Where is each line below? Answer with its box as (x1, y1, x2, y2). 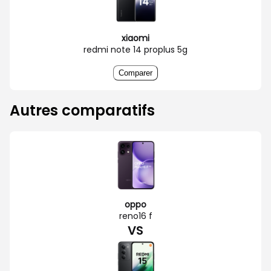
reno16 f (119, 209, 152, 222)
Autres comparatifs (10, 100, 155, 120)
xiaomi (122, 31, 149, 44)
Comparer (119, 68, 152, 77)
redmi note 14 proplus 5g (83, 43, 188, 56)
